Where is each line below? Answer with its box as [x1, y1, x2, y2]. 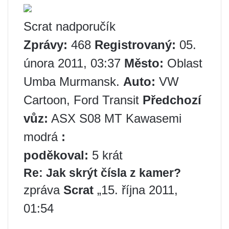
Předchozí [143, 93, 201, 107]
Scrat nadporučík [24, 19, 116, 34]
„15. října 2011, [94, 183, 178, 197]
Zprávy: [24, 38, 67, 52]
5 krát [88, 148, 123, 163]
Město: [124, 56, 164, 71]
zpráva [24, 183, 63, 197]
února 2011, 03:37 [24, 56, 124, 71]
